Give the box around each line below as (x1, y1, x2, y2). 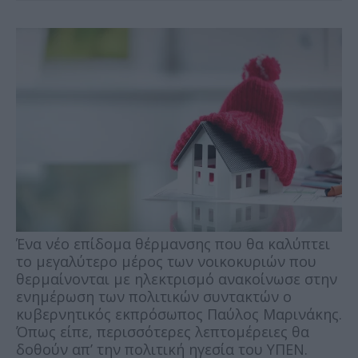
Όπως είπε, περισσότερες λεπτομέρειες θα (16, 322, 309, 342)
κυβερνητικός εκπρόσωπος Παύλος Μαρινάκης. (16, 304, 342, 324)
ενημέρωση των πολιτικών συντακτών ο (16, 287, 292, 307)
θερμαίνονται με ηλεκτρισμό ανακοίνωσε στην (16, 269, 337, 289)
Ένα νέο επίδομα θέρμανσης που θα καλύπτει (16, 234, 330, 254)
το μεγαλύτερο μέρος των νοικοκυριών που (16, 252, 316, 272)
